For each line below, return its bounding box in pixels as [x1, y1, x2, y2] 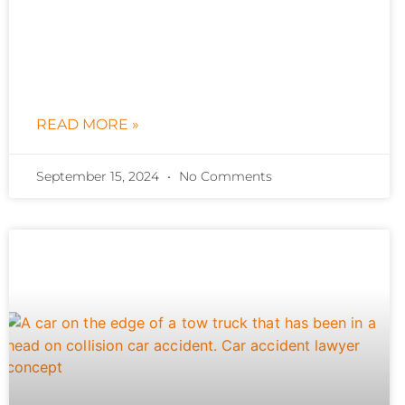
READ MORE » [36, 116, 139, 134]
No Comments [175, 168, 272, 185]
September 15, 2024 [36, 168, 163, 185]
